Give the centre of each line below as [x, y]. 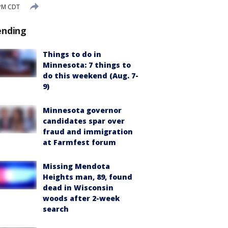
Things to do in [72, 54]
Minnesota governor [82, 110]
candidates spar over [84, 121]
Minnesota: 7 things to [87, 65]
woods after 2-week [81, 198]
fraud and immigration [88, 132]
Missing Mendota [76, 166]
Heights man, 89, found [88, 177]
